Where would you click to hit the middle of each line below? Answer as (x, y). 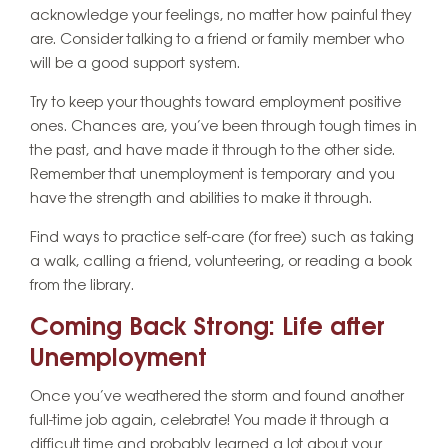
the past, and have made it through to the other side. (212, 150)
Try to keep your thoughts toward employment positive (215, 102)
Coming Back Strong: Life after (207, 328)
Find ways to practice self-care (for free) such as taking (222, 237)
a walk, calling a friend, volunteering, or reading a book (221, 261)
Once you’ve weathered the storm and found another (217, 397)
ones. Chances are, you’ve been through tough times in (223, 126)
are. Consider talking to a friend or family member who (217, 39)
